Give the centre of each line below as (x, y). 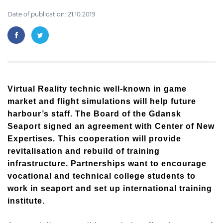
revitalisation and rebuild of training (84, 151)
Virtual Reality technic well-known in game (97, 89)
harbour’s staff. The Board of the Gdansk (94, 114)
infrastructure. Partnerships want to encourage (107, 164)
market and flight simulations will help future (102, 101)
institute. (26, 201)
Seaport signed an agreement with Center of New (111, 126)
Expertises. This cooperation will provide (94, 139)
